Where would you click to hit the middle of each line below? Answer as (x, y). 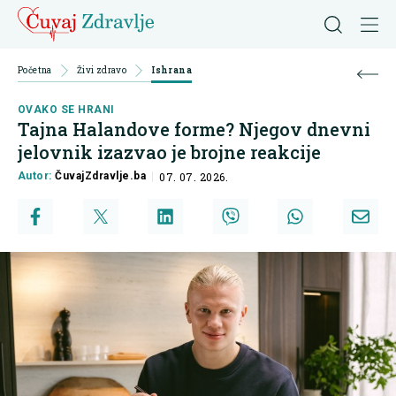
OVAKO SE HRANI (66, 110)
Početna (35, 70)
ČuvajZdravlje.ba (101, 176)
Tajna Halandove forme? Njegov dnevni (194, 129)
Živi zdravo (102, 70)
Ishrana (172, 70)
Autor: (37, 176)
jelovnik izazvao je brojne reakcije (169, 152)
